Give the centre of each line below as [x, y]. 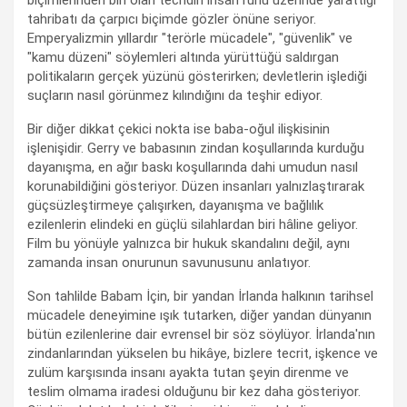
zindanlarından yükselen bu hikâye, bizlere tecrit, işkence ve [203, 354]
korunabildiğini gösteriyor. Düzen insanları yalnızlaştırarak [196, 187]
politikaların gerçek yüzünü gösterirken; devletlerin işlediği [197, 77]
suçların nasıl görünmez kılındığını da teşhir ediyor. [175, 96]
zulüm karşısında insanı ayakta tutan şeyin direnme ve [188, 373]
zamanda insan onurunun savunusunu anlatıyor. [169, 263]
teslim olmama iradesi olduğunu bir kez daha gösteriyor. [194, 392]
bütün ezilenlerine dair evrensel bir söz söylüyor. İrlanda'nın [201, 335]
